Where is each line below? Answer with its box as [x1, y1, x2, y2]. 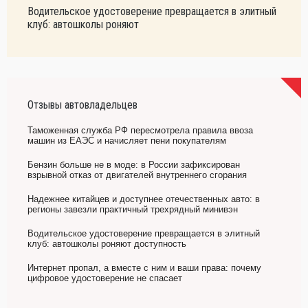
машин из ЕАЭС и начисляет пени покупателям [27, 135, 226, 146]
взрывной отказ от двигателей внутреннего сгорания [27, 170, 247, 180]
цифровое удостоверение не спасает [27, 273, 182, 283]
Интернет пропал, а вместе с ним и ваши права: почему [27, 263, 261, 273]
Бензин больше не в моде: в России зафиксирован [27, 159, 240, 170]
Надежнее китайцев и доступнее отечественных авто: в [27, 194, 260, 204]
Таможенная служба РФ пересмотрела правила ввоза [27, 125, 253, 135]
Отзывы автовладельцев [27, 98, 137, 111]
